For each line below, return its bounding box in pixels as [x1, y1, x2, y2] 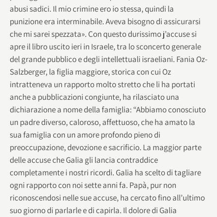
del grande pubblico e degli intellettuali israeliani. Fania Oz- [10, 53, 207, 64]
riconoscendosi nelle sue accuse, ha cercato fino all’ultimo [10, 192, 205, 203]
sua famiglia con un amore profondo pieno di [10, 129, 160, 140]
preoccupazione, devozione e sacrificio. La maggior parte [10, 141, 201, 153]
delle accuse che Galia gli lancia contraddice [10, 154, 158, 165]
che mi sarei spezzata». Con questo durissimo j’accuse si [10, 28, 197, 39]
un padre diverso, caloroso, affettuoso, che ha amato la [10, 116, 195, 127]
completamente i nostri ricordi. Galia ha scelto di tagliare [10, 167, 201, 178]
